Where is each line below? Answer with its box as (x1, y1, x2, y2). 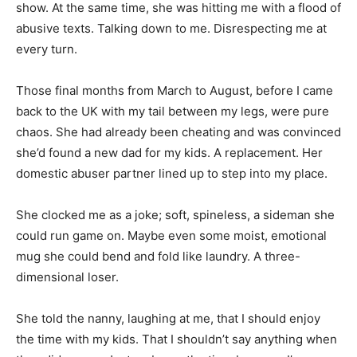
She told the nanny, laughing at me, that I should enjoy (16, 310, 320, 326)
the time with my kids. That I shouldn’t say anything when (16, 331, 337, 347)
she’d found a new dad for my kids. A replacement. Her (16, 144, 323, 160)
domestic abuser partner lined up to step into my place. (16, 165, 328, 181)
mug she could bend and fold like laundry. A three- (16, 248, 300, 264)
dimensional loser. (16, 269, 119, 284)
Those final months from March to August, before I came (16, 82, 333, 98)
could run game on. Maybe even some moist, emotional (16, 227, 327, 243)
